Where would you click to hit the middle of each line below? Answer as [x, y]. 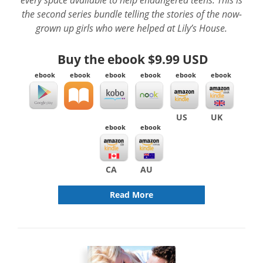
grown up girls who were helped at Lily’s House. [131, 28]
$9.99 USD [178, 59]
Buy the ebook [103, 59]
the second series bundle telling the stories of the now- [131, 14]
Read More [131, 195]
